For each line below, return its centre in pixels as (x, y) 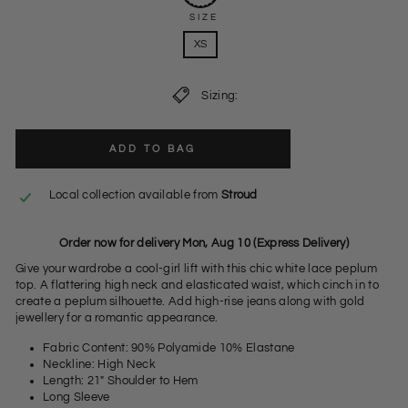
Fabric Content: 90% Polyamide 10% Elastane (169, 348)
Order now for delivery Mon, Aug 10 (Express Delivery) (204, 244)
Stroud (239, 195)
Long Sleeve (76, 398)
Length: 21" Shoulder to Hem (121, 381)
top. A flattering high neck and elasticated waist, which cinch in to (197, 286)
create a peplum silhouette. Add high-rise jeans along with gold (190, 302)
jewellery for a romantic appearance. (117, 318)
